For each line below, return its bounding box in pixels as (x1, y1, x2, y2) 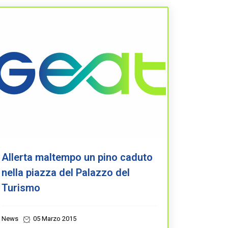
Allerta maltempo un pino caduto (2, 151, 153, 163)
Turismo (2, 182, 40, 194)
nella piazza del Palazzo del (2, 166, 130, 179)
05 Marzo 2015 (32, 215, 76, 222)
